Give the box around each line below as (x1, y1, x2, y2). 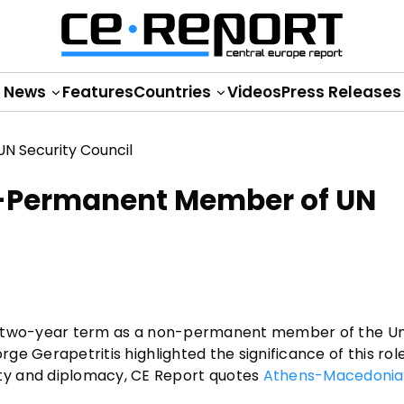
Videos (226, 81, 281, 103)
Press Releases (280, 81, 401, 103)
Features (61, 81, 133, 103)
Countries (133, 81, 215, 103)
